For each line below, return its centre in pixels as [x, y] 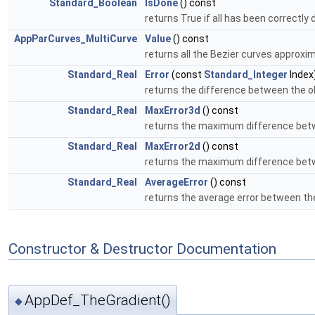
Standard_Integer [246, 75]
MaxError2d [173, 147]
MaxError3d [173, 111]
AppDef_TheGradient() [98, 300]
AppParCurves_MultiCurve [76, 39]
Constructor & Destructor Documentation [142, 249]
